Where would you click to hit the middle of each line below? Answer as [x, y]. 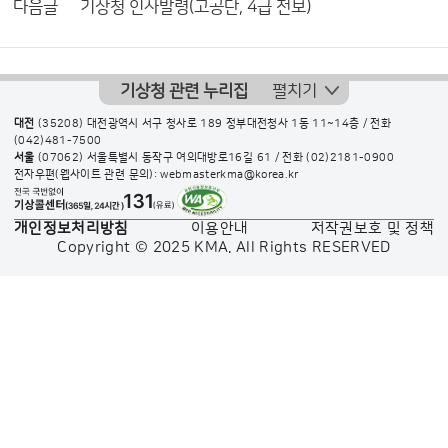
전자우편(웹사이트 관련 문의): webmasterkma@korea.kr [156, 174]
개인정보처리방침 [71, 228]
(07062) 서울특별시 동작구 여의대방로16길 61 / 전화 [170, 157]
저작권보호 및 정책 [372, 228]
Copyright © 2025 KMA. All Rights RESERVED [224, 247]
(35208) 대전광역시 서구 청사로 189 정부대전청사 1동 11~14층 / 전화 [213, 123]
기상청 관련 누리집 [184, 90]
